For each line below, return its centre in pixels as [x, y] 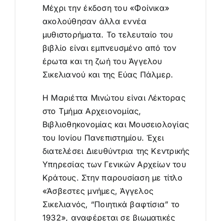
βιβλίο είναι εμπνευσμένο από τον [109, 48]
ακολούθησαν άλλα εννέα [94, 21]
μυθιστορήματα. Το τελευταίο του [108, 34]
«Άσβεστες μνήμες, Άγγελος [98, 191]
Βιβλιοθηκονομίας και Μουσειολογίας [116, 124]
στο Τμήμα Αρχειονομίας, [92, 111]
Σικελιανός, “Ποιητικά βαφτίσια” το [111, 204]
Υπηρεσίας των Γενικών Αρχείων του [114, 164]
